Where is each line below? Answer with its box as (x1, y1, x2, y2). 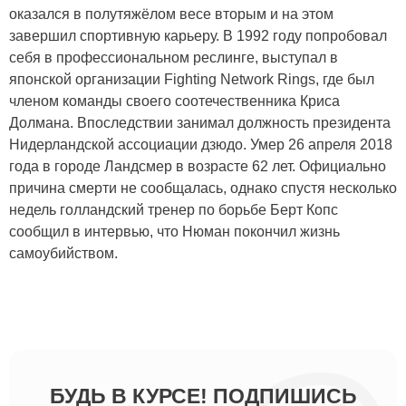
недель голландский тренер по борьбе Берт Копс (9, 201, 338, 217)
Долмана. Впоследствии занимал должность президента (9, 114, 391, 130)
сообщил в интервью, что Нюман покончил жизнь (9, 223, 340, 239)
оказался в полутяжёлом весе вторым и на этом (9, 5, 333, 22)
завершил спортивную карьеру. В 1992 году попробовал (9, 27, 387, 43)
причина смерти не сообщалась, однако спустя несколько (9, 179, 397, 196)
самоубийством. (9, 245, 118, 261)
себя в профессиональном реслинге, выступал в (9, 49, 338, 65)
